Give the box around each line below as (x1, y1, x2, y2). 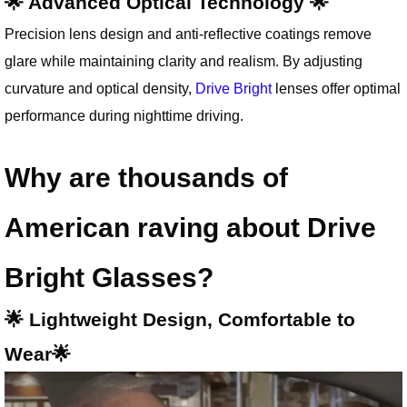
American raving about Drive (5, 212, 376, 243)
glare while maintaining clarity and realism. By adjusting (5, 52, 362, 69)
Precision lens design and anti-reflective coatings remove (5, 25, 372, 42)
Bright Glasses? (5, 262, 213, 293)
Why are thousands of (5, 162, 288, 193)
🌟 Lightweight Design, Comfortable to (5, 308, 355, 330)
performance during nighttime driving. (5, 106, 243, 124)
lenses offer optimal (272, 79, 401, 96)
